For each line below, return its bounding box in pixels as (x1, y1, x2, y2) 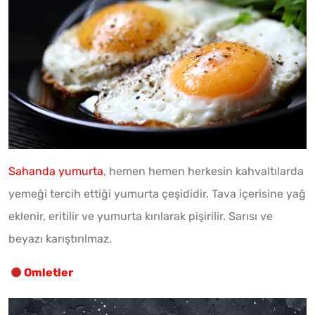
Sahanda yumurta (8, 164, 103, 178)
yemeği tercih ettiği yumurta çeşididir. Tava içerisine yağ (8, 186, 306, 200)
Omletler (24, 265, 73, 279)
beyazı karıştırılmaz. (8, 231, 115, 245)
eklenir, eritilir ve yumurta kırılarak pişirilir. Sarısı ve (8, 209, 273, 223)
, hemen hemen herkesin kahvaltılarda (103, 164, 304, 178)
